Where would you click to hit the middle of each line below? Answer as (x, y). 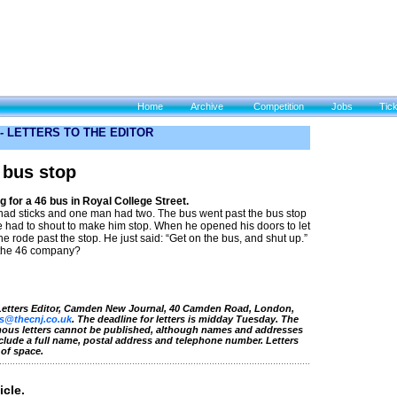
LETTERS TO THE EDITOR (80, 132)
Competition (279, 106)
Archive (207, 106)
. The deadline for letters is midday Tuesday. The (185, 319)
